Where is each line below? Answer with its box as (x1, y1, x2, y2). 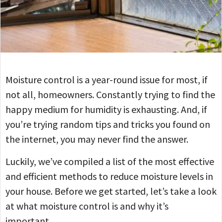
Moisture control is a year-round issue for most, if (5, 73, 208, 86)
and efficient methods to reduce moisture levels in (5, 169, 213, 182)
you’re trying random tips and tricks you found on (5, 118, 210, 131)
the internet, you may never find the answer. (5, 133, 188, 146)
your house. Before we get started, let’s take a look (5, 184, 217, 197)
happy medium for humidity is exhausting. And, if (5, 103, 207, 116)
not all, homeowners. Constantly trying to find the (5, 88, 215, 101)
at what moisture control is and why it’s (5, 199, 168, 212)
